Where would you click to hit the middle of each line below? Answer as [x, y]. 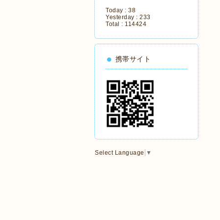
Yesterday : [123, 17]
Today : [117, 10]
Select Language [120, 153]
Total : [115, 24]
